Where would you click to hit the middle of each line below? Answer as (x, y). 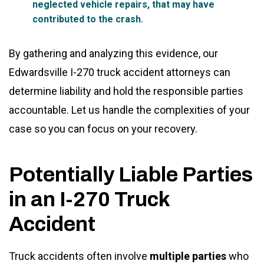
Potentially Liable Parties (131, 174)
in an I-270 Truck (89, 199)
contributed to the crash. (88, 19)
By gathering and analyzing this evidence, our (113, 53)
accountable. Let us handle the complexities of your (129, 110)
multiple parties (188, 256)
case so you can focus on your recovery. (103, 128)
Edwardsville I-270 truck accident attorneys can (120, 72)
